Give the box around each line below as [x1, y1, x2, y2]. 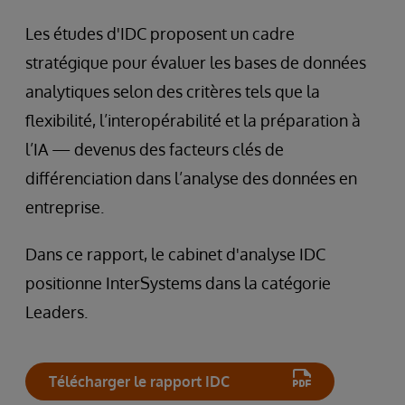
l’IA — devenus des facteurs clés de [25, 138, 284, 159]
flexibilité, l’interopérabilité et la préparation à [25, 109, 361, 130]
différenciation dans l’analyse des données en [25, 167, 357, 188]
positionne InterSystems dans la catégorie [25, 272, 331, 293]
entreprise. [25, 196, 104, 217]
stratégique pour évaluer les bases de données [25, 52, 366, 72]
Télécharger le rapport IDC [49, 372, 230, 391]
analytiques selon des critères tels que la [25, 80, 320, 101]
